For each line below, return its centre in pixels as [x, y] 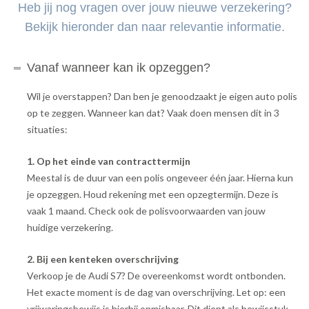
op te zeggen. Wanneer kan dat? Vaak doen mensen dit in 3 [153, 113]
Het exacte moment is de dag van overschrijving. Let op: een [157, 292]
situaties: [48, 130]
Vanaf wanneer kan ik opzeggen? [119, 68]
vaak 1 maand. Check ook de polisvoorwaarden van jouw [147, 211]
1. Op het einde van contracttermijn [109, 161]
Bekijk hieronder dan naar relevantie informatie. [154, 27]
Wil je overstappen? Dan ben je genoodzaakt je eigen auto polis [162, 97]
